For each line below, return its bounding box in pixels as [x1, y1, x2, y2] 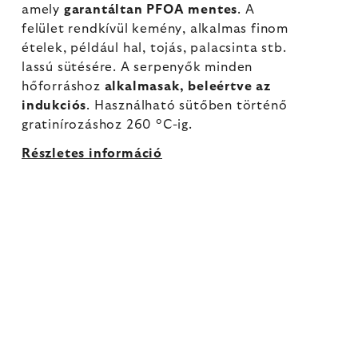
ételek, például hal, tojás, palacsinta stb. [22, 42, 287, 54]
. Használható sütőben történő [86, 99, 288, 112]
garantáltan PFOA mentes [63, 3, 238, 16]
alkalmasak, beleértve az [104, 80, 271, 93]
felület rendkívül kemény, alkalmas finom [22, 22, 288, 35]
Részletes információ [22, 147, 162, 160]
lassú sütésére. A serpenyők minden [22, 61, 253, 74]
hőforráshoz [22, 80, 105, 93]
